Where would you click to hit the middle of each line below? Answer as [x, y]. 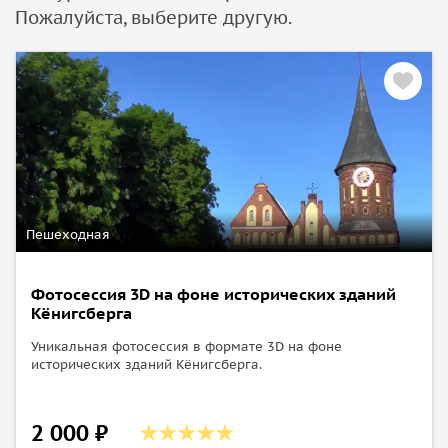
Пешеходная [68, 234]
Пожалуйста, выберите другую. [153, 17]
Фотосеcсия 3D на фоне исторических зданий [213, 293]
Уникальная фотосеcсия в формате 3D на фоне [186, 346]
